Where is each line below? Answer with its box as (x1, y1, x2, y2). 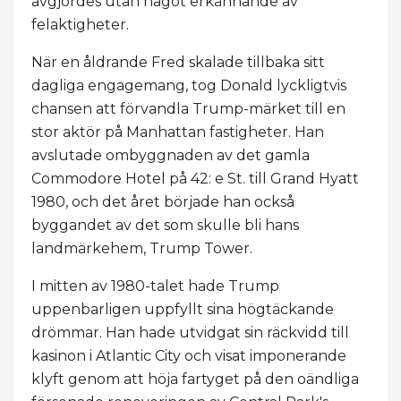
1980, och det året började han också (31, 192, 294, 210)
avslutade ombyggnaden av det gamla (31, 146, 310, 164)
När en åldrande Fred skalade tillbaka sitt (31, 53, 325, 71)
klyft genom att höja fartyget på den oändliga (31, 370, 359, 388)
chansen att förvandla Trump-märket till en (31, 99, 346, 117)
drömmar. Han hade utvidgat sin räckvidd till (31, 323, 349, 341)
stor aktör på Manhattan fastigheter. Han (31, 123, 324, 141)
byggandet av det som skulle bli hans (31, 216, 299, 234)
